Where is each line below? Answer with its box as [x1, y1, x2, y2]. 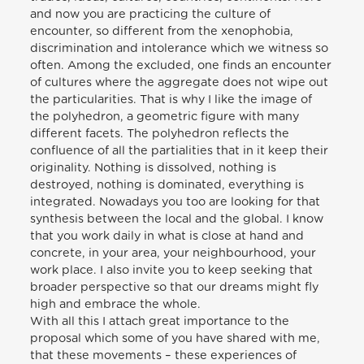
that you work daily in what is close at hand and [30, 229, 305, 242]
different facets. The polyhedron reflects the [30, 127, 290, 140]
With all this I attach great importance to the [30, 314, 290, 327]
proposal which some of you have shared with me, [30, 331, 321, 344]
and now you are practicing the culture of [30, 7, 271, 20]
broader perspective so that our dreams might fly [30, 280, 319, 293]
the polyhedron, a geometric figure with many [30, 110, 300, 123]
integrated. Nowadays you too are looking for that [30, 195, 321, 208]
